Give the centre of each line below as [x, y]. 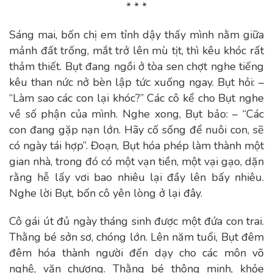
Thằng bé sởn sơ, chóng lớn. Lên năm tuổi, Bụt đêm [136, 237]
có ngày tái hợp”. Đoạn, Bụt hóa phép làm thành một [136, 146]
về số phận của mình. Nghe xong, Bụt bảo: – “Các [136, 114]
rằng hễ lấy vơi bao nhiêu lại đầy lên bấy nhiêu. [136, 177]
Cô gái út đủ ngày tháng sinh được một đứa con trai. [136, 221]
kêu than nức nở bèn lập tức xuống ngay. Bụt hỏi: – [136, 82]
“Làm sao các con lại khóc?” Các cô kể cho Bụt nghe [136, 98]
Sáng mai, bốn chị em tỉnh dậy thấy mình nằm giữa [136, 35]
